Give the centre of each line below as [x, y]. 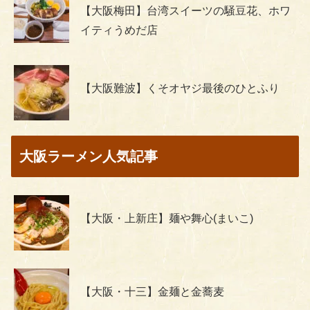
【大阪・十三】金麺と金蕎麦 [152, 292]
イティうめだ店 [119, 30]
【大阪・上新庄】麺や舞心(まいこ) [167, 219]
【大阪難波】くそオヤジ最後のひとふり [180, 88]
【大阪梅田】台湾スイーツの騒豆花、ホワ [185, 10]
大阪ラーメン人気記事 [89, 157]
